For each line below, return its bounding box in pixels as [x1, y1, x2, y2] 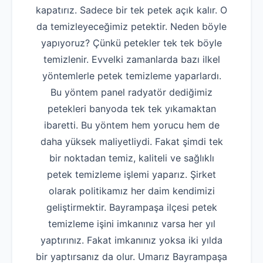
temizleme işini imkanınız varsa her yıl [48, 218, 215, 230]
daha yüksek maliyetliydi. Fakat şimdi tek [40, 136, 223, 148]
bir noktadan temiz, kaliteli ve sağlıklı [49, 152, 214, 164]
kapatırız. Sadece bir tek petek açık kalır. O [36, 4, 227, 16]
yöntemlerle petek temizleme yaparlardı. [42, 70, 221, 82]
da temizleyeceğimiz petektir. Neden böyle [36, 21, 227, 33]
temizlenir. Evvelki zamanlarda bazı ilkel [43, 53, 220, 66]
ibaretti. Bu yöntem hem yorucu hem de [43, 119, 220, 131]
